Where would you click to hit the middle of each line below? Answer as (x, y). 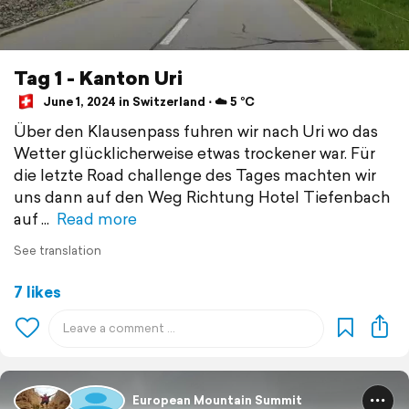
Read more (97, 218)
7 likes (37, 291)
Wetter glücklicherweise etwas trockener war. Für (194, 152)
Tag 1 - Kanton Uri (98, 77)
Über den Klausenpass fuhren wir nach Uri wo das (196, 131)
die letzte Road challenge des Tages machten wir (195, 174)
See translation (58, 250)
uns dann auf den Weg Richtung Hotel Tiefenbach (202, 196)
